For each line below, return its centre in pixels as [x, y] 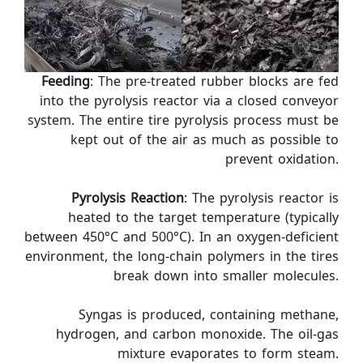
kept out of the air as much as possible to [205, 139]
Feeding [66, 81]
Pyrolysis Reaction [128, 198]
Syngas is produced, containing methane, [209, 314]
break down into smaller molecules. [226, 275]
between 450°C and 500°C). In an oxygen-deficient [181, 237]
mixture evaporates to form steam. [228, 353]
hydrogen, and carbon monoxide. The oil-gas [197, 334]
